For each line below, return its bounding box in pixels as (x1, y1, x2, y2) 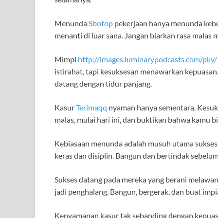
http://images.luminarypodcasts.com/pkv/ (78, 54, 217, 64)
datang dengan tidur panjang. (54, 79, 152, 89)
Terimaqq (76, 103, 107, 112)
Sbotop (89, 18, 113, 28)
